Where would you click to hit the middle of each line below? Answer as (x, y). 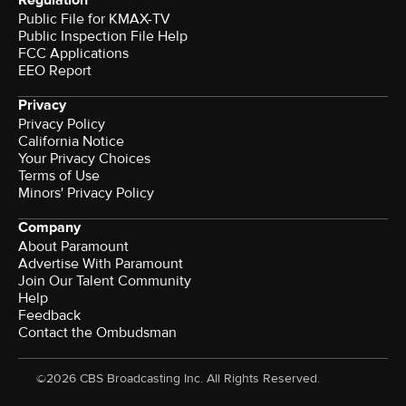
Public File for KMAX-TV (94, 19)
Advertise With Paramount (101, 264)
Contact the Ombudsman (97, 333)
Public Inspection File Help (103, 37)
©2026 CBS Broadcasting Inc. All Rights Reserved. (178, 379)
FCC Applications (73, 54)
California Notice (71, 142)
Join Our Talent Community (105, 281)
